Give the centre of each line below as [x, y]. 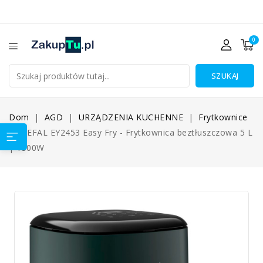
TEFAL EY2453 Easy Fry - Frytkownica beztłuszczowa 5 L [137, 132]
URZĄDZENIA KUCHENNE [131, 117]
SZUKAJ [225, 76]
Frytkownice [223, 117]
